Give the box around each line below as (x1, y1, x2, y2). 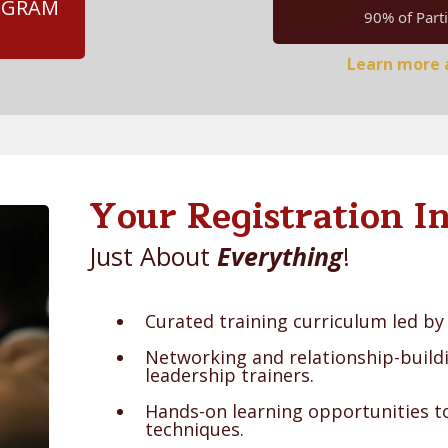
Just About (89, 238, 218, 273)
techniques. (145, 416, 245, 441)
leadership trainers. (145, 362, 315, 387)
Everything (217, 238, 344, 273)
